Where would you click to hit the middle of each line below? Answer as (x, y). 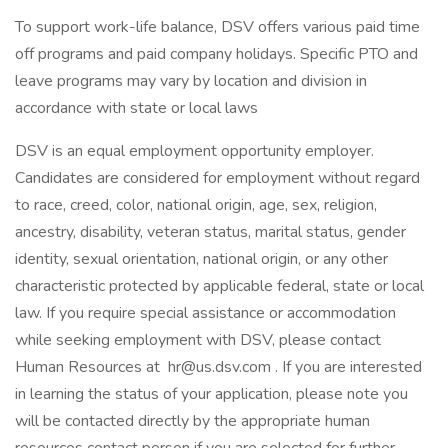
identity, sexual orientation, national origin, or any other (201, 259)
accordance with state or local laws (136, 108)
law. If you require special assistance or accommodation (205, 313)
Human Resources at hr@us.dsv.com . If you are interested (218, 367)
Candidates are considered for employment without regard (217, 178)
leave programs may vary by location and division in (191, 81)
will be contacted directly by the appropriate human (192, 421)
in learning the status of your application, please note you (211, 394)
